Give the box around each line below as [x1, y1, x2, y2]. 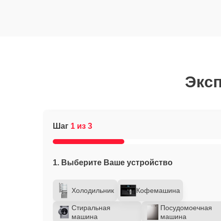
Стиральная [72, 204, 110, 212]
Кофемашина [136, 186, 181, 194]
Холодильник [72, 186, 114, 194]
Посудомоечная [160, 204, 212, 212]
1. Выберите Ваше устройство [53, 158, 173, 167]
